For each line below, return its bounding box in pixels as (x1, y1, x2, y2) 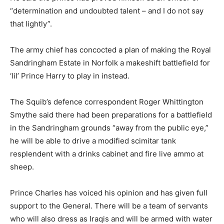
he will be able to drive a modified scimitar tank (10, 135, 176, 145)
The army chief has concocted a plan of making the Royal (10, 44, 211, 54)
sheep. (10, 161, 34, 171)
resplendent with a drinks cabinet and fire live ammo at (10, 148, 203, 158)
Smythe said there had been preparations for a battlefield (10, 109, 212, 119)
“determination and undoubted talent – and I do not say (10, 5, 203, 15)
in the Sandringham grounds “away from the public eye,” (10, 122, 208, 132)
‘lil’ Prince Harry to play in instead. (10, 70, 129, 80)
